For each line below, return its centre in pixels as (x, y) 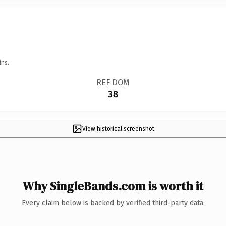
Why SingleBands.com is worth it (113, 186)
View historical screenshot (118, 128)
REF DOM (113, 82)
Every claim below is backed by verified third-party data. (113, 203)
